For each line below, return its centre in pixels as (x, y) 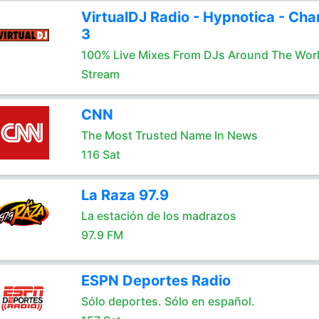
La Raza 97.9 (125, 195)
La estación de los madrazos (158, 216)
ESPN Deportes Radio (156, 281)
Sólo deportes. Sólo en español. (168, 301)
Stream (100, 74)
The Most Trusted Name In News (169, 135)
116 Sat (100, 155)
